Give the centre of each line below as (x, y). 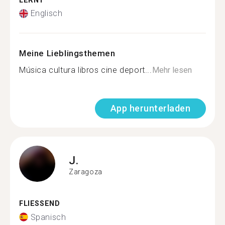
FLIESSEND (37, 204)
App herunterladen (150, 108)
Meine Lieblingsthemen (67, 53)
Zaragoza (86, 172)
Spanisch (48, 217)
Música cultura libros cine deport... (86, 70)
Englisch (46, 13)
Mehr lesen (172, 70)
